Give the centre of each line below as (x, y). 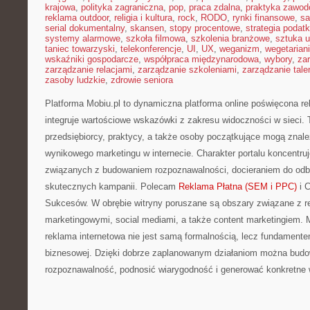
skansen (147, 28)
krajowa (60, 7)
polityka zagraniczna (122, 7)
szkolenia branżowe (230, 38)
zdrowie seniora (142, 80)
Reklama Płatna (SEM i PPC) (238, 186)
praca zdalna (215, 7)
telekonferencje (151, 49)
